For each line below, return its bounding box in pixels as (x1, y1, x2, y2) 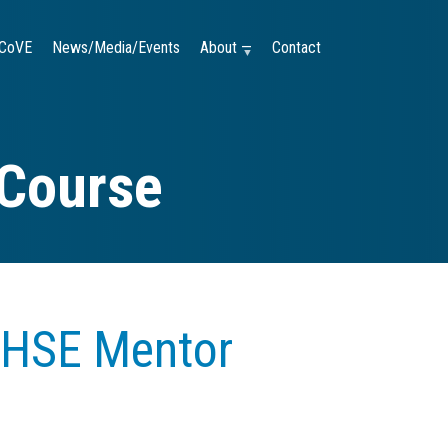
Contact (272, 38, 321, 57)
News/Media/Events (52, 38, 180, 57)
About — (200, 38, 252, 57)
